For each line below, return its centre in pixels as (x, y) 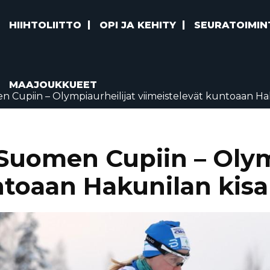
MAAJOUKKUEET (53, 85)
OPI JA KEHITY (138, 25)
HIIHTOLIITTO (46, 25)
